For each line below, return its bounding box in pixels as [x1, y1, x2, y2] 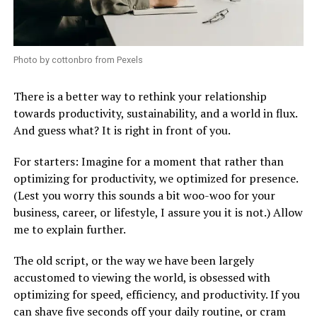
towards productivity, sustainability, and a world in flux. [13, 105, 297, 121]
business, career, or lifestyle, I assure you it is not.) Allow [13, 204, 303, 220]
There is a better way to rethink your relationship [13, 88, 267, 104]
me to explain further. [13, 221, 126, 237]
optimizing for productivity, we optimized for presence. [13, 170, 298, 186]
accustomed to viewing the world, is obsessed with [13, 269, 270, 285]
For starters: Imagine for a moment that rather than [13, 153, 284, 169]
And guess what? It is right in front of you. [13, 122, 231, 138]
